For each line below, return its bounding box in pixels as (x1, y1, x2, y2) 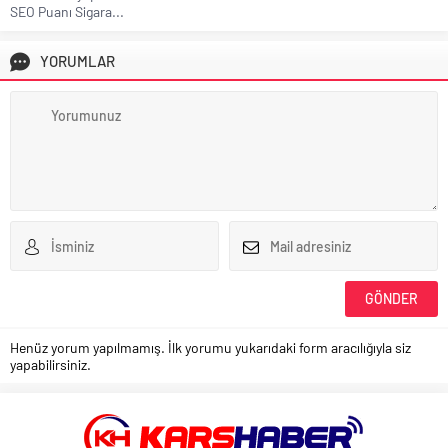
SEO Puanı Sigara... (10, 3, 124, 21)
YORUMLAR (40, 52, 115, 71)
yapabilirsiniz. (10, 356, 91, 374)
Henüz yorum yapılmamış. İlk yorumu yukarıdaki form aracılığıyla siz (10, 339, 411, 357)
